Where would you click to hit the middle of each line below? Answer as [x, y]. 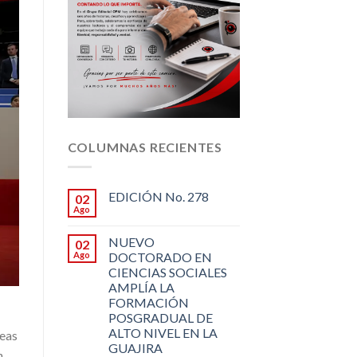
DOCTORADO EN [160, 257]
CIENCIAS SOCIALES [167, 272]
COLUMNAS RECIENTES [145, 147]
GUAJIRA [135, 347]
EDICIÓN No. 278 [158, 196]
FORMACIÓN [148, 302]
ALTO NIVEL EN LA [163, 332]
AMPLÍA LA [141, 287]
